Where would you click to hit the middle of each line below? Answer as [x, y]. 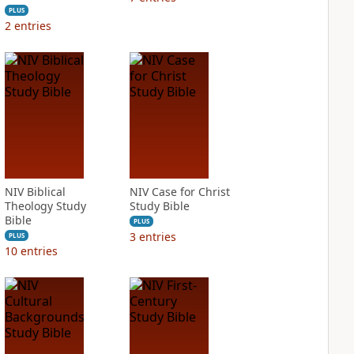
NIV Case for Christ [179, 192]
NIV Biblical [35, 192]
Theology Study [45, 206]
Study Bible [159, 206]
